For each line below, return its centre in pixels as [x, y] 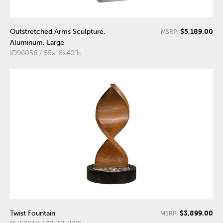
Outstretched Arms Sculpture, [58, 31]
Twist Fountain [33, 213]
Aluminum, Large [37, 42]
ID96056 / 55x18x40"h [45, 53]
